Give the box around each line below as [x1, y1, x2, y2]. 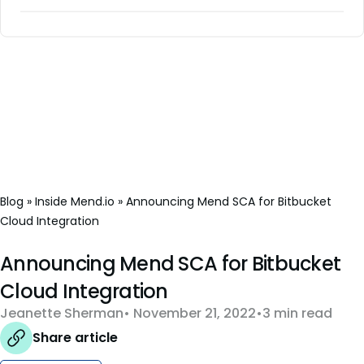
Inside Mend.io [35, 193, 115, 210]
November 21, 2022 [130, 304, 256, 323]
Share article [32, 328, 118, 348]
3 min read [262, 304, 332, 323]
